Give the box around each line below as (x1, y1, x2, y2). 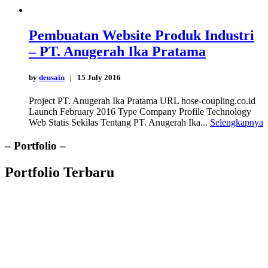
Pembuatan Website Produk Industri (29, 27, 254, 43)
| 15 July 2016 (65, 73, 121, 83)
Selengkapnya (210, 117, 263, 128)
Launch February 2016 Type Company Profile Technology (29, 106, 251, 117)
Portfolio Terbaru (5, 164, 114, 180)
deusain (39, 73, 65, 83)
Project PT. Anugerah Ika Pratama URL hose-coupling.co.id (29, 96, 255, 106)
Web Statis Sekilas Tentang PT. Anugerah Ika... (29, 117, 210, 128)
